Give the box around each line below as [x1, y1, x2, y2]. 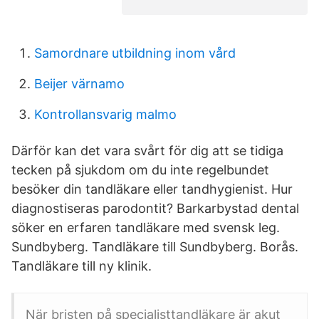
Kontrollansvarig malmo [34, 107, 177, 122]
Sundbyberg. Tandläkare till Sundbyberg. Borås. [11, 239, 298, 254]
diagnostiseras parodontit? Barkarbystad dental [11, 201, 299, 216]
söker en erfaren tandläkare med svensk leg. [11, 220, 280, 235]
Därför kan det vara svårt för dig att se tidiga [11, 143, 283, 158]
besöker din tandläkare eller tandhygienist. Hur [11, 182, 293, 197]
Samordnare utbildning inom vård [34, 46, 236, 61]
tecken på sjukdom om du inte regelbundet [11, 162, 269, 177]
